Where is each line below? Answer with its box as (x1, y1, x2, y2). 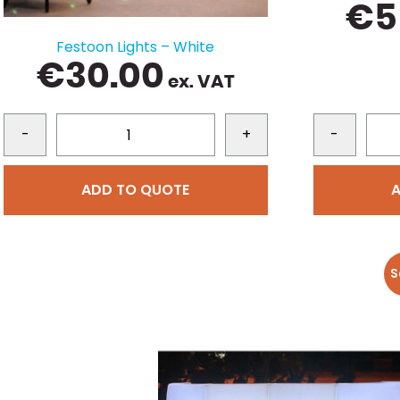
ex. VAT (163, 73, 235, 92)
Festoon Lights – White (56, 37, 215, 58)
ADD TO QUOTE (81, 179, 190, 201)
